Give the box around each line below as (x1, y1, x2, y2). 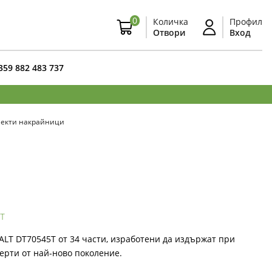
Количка (153, 16, 188, 27)
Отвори (153, 27, 185, 38)
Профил (229, 16, 262, 27)
